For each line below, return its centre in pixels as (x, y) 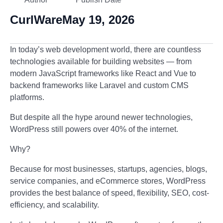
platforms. (27, 97)
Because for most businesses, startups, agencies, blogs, (109, 169)
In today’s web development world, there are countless (106, 50)
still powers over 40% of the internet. (114, 129)
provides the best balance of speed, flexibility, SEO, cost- (110, 193)
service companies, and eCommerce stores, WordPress (108, 181)
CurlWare (36, 20)
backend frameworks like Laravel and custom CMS (99, 85)
